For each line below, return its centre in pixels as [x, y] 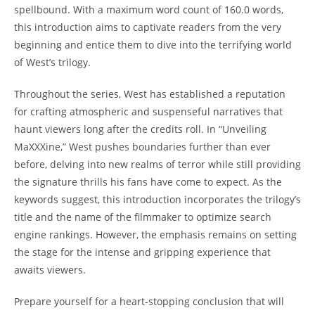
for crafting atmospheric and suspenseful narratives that [148, 111]
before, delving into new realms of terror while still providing [157, 164]
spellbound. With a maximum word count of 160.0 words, [149, 9]
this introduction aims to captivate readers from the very [148, 27]
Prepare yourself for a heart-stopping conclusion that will [149, 301]
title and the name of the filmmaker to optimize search [143, 217]
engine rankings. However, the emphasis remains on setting [155, 234]
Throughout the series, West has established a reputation [150, 94]
